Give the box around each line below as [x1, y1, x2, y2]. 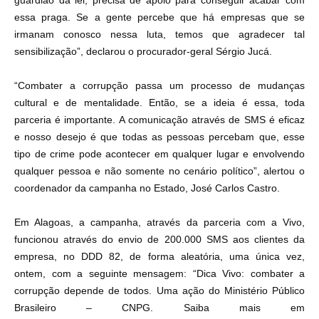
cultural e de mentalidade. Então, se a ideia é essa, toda [14, 97, 305, 108]
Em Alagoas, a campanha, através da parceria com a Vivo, [14, 216, 305, 228]
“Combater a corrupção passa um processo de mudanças [14, 80, 305, 91]
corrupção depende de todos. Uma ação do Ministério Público [14, 285, 305, 296]
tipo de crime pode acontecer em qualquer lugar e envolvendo [14, 148, 305, 159]
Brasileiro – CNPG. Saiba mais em [14, 302, 305, 313]
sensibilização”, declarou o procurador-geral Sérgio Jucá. [14, 46, 272, 57]
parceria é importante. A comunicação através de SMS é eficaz [14, 114, 305, 125]
